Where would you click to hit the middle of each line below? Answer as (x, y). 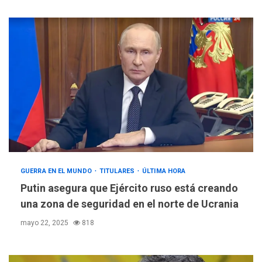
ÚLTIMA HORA (164, 171)
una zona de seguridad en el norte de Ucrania (130, 204)
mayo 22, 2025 (45, 223)
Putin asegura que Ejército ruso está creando (129, 188)
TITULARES (118, 171)
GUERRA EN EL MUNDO (57, 171)
